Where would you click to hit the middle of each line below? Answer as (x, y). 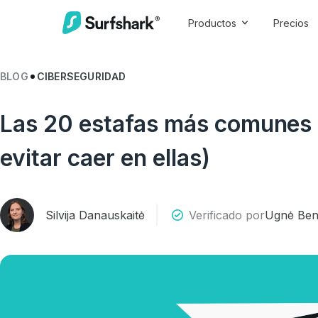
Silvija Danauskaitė (95, 215)
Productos (212, 23)
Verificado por (226, 215)
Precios (291, 23)
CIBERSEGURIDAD (81, 76)
